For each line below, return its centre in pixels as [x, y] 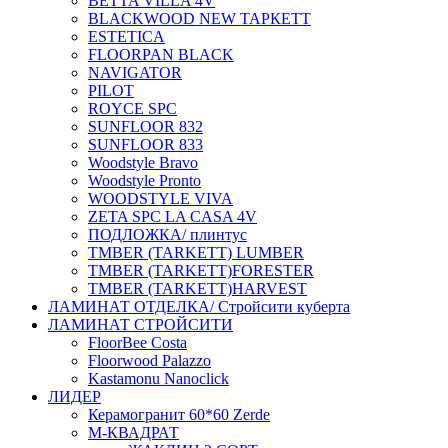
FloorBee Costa [137, 342]
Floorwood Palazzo [149, 360]
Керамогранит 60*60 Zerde [179, 414]
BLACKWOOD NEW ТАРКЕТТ [199, 18]
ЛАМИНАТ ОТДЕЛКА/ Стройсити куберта [199, 306]
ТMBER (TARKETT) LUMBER [196, 252]
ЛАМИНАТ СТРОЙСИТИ [140, 324]
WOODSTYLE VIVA [160, 198]
